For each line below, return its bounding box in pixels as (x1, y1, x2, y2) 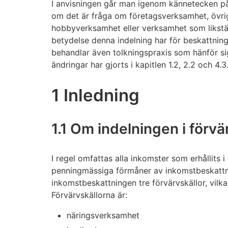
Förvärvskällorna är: (51, 189, 127, 200)
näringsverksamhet (66, 210, 139, 220)
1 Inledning (51, 84, 139, 105)
